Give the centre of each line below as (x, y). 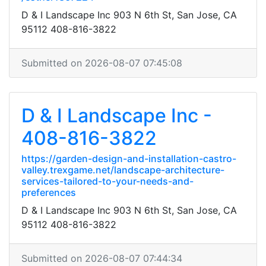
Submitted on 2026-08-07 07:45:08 (102, 63)
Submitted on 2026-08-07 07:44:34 (102, 258)
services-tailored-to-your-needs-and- (107, 181)
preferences (49, 192)
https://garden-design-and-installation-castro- (129, 159)
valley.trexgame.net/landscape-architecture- (123, 170)
